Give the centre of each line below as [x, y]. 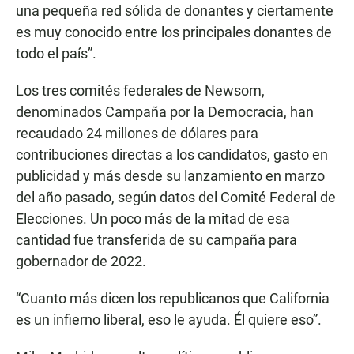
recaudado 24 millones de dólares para [137, 134]
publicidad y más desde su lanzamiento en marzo [170, 176]
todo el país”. [56, 54]
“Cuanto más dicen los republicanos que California [173, 299]
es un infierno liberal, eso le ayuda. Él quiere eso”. [169, 320]
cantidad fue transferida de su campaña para [156, 240]
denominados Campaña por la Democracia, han [165, 112]
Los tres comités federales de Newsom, [140, 91]
